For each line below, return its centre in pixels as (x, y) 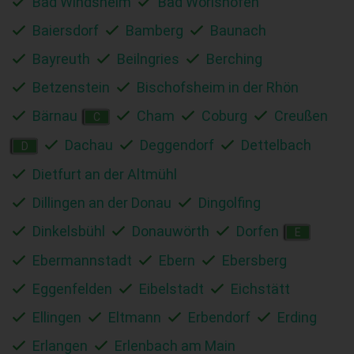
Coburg (224, 115)
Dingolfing (230, 202)
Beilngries (148, 58)
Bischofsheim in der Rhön (218, 87)
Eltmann (135, 317)
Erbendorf (219, 317)
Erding (297, 317)
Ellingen (57, 317)
